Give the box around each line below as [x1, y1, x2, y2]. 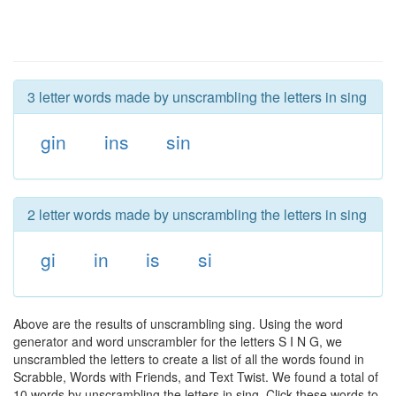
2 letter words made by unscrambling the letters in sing [27, 204, 367, 225]
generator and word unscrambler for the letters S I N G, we [13, 332, 342, 350]
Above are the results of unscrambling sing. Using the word [13, 315, 343, 332]
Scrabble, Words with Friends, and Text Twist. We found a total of [13, 368, 378, 385]
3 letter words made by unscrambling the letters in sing [27, 87, 367, 107]
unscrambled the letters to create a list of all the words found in [13, 350, 364, 368]
